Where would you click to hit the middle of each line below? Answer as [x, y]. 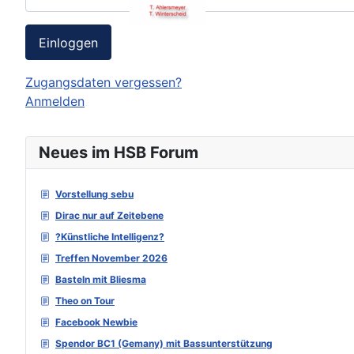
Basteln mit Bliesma [101, 280]
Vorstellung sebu [94, 194]
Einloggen [68, 42]
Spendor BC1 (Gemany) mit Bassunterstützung [164, 344]
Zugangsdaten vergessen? [104, 83]
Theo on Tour [85, 301]
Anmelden [55, 102]
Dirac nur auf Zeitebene [109, 216]
